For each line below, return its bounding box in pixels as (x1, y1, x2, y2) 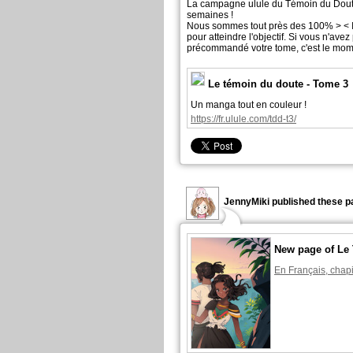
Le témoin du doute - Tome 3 (208, 78, 348, 90)
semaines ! (187, 9, 233, 20)
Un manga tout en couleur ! (191, 99, 307, 110)
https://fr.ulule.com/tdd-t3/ (191, 113, 296, 124)
